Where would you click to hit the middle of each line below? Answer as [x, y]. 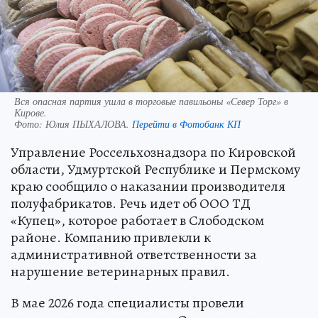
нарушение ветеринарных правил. [120, 271]
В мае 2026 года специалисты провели [127, 302]
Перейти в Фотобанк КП [186, 124]
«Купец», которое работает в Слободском [137, 220]
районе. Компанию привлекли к [111, 237]
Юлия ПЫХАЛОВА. [89, 124]
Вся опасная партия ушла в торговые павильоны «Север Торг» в [151, 101]
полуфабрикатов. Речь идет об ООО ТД [131, 203]
